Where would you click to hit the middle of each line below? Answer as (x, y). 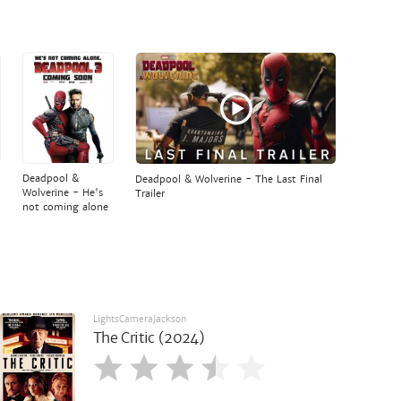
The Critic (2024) (149, 338)
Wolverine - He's (63, 193)
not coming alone (66, 207)
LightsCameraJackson (140, 320)
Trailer (150, 194)
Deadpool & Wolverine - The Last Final (229, 179)
